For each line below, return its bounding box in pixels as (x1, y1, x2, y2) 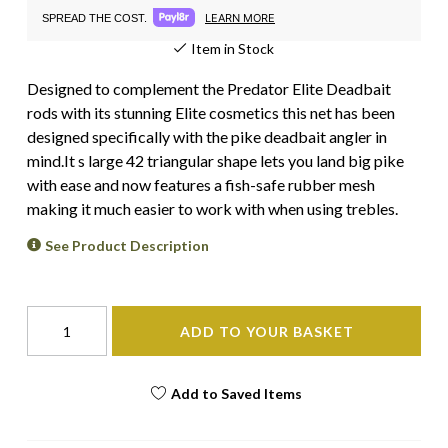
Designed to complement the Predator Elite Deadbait (27, 79, 391, 98)
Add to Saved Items (170, 384, 302, 402)
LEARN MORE (205, 10, 275, 25)
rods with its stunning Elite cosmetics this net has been (27, 103, 395, 122)
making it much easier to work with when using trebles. (27, 199, 398, 218)
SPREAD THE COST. (42, 11, 147, 24)
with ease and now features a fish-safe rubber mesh (27, 175, 375, 194)
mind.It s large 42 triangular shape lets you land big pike (27, 151, 404, 170)
